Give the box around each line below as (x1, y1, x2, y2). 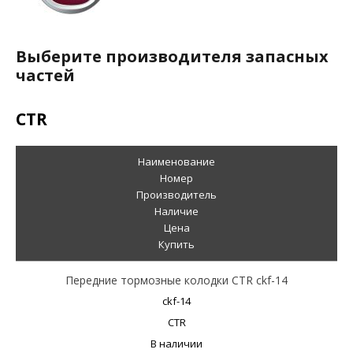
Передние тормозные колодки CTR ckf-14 (65, 273, 288, 288)
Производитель (136, 188, 217, 202)
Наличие (154, 204, 199, 218)
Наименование (138, 154, 215, 169)
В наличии (150, 336, 203, 351)
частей (16, 65, 75, 86)
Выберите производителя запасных (16, 46, 329, 67)
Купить (158, 237, 195, 251)
